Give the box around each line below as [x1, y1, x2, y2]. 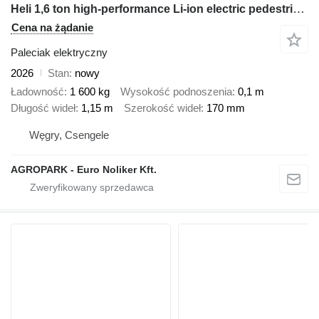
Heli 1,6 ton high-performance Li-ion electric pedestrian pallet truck [293, 1, 305, 16]
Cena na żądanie [11, 21, 93, 33]
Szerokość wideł [124, 102, 201, 115]
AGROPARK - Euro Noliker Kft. [11, 163, 157, 175]
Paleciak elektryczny [11, 46, 108, 58]
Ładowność [11, 85, 64, 98]
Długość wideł [11, 102, 75, 115]
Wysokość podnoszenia [120, 85, 232, 98]
